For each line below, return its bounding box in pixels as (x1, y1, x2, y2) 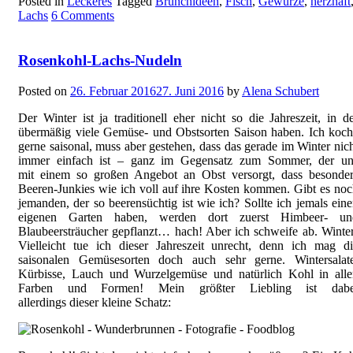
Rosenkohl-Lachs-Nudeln (18, 52, 182, 69)
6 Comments (51, 9, 114, 23)
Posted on (18, 84, 70, 98)
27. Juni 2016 (156, 84, 224, 98)
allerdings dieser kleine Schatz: (18, 295, 171, 309)
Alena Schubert (242, 84, 319, 98)
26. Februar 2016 (70, 84, 156, 98)
